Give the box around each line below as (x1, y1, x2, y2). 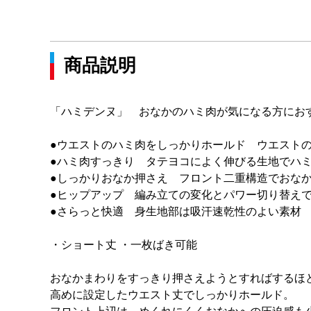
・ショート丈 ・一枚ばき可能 (50, 239, 197, 251)
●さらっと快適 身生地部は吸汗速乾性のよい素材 (50, 205, 301, 217)
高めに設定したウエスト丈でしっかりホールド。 (50, 289, 294, 301)
